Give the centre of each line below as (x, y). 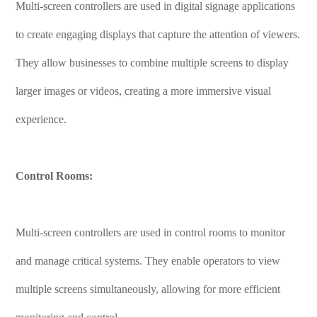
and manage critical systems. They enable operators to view (148, 261)
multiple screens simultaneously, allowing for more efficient (148, 289)
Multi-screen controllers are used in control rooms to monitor (151, 232)
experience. (41, 119)
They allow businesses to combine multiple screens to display (152, 63)
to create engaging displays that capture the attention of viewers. (158, 34)
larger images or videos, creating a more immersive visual (144, 91)
